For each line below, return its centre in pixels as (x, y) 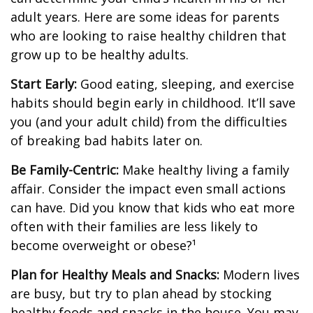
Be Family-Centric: (65, 170)
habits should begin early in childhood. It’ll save (153, 103)
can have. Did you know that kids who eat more (153, 208)
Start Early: (44, 84)
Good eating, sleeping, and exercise (185, 84)
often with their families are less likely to (134, 226)
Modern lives (260, 275)
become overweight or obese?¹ (103, 245)
